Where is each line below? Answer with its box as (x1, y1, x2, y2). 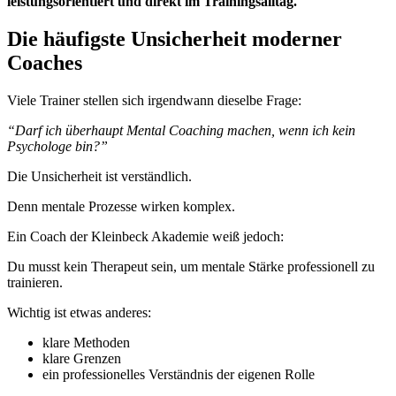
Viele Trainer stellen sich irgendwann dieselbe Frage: (7, 92, 301, 108)
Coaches (7, 50, 82, 74)
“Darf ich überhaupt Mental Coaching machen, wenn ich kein (7, 122, 355, 138)
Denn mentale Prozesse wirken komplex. (7, 198, 235, 214)
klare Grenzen (42, 350, 121, 366)
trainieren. (7, 274, 63, 290)
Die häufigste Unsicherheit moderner (7, 27, 342, 50)
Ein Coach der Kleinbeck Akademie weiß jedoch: (7, 228, 284, 244)
